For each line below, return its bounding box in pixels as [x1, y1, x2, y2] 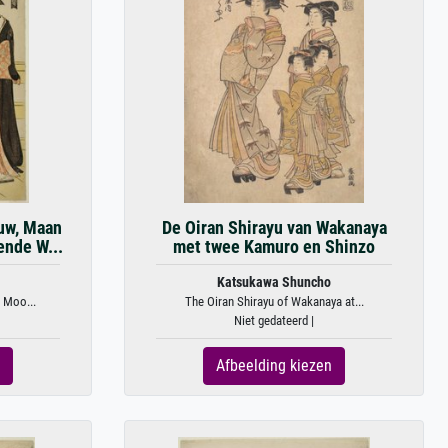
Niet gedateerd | [234, 313, 314, 328]
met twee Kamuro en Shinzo [173, 237, 375, 257]
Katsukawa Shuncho [217, 274, 331, 291]
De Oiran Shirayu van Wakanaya [161, 218, 387, 238]
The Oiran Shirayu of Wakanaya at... [184, 294, 364, 309]
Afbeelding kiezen [216, 356, 332, 375]
